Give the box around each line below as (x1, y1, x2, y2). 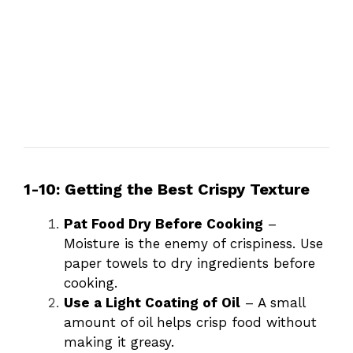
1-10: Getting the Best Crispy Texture (24, 179, 310, 199)
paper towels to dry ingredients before (64, 255, 315, 271)
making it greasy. (64, 333, 174, 350)
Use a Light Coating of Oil (64, 294, 240, 310)
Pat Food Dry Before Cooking (64, 215, 263, 232)
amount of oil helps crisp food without (64, 314, 317, 330)
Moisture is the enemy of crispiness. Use (64, 235, 323, 251)
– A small (240, 294, 305, 310)
